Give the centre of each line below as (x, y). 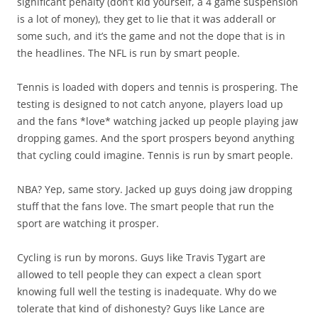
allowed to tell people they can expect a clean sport (139, 275)
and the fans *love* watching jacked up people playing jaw (158, 121)
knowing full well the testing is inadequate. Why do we (147, 292)
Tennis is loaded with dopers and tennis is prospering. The (158, 87)
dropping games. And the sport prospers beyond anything (156, 138)
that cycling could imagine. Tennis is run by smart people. (155, 155)
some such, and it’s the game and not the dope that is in (151, 36)
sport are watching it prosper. (88, 224)
